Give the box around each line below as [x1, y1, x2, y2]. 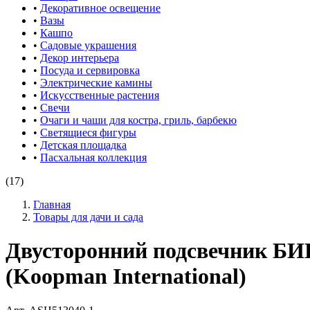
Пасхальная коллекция [40, 152, 147, 163]
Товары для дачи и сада [33, 211, 143, 223]
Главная [33, 199, 71, 210]
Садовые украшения [40, 39, 136, 51]
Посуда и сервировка [40, 64, 140, 76]
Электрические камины [40, 77, 152, 89]
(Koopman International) [6, 264, 246, 289]
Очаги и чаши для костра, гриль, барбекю [40, 114, 237, 126]
